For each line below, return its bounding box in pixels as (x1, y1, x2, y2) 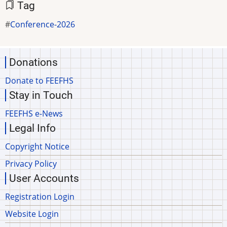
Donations (9, 56, 58, 68)
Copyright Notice (5, 141, 69, 152)
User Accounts (9, 172, 79, 184)
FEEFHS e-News (5, 108, 63, 119)
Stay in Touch (9, 89, 73, 101)
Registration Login (5, 191, 74, 202)
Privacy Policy (5, 158, 57, 169)
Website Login (5, 208, 59, 219)
